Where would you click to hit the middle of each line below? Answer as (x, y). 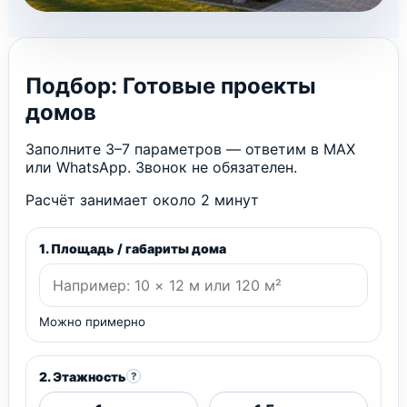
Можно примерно (92, 321)
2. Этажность (83, 376)
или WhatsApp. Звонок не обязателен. (161, 167)
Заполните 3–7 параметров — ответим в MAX (190, 149)
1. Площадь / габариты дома (133, 248)
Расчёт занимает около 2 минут (142, 199)
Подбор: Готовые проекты (171, 85)
